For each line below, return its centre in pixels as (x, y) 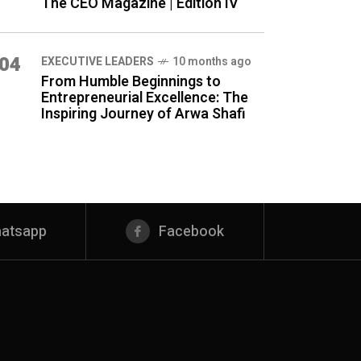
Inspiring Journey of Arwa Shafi (143, 114)
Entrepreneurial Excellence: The (145, 98)
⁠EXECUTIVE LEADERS (98, 62)
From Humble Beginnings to (131, 82)
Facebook (192, 232)
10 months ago (212, 62)
